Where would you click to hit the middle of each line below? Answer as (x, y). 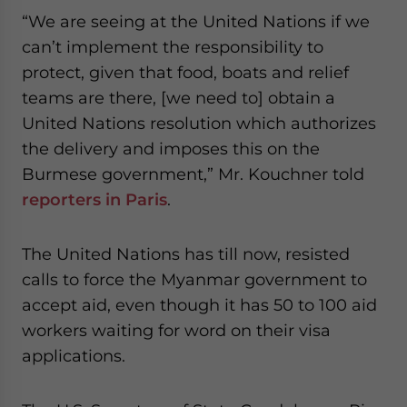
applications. (74, 356)
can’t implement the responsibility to (173, 47)
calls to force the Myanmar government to (194, 279)
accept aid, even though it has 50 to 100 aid (199, 305)
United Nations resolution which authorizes (199, 123)
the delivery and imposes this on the (171, 149)
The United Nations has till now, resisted (186, 254)
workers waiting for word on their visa (176, 330)
